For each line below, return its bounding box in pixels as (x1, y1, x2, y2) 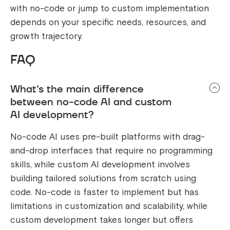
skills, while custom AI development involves (10, 159, 190, 170)
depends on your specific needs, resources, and (10, 17, 206, 28)
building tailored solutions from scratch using (10, 173, 196, 184)
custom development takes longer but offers (10, 215, 193, 226)
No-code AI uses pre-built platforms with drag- (10, 131, 205, 143)
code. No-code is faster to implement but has (10, 187, 199, 198)
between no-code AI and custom (10, 94, 171, 109)
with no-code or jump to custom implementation (10, 3, 209, 14)
